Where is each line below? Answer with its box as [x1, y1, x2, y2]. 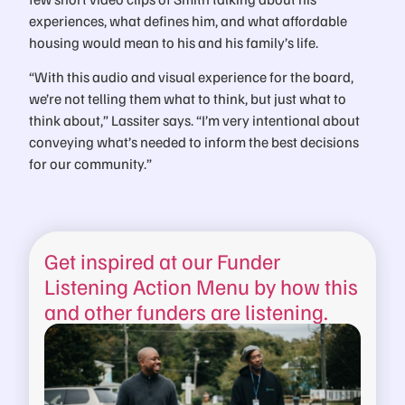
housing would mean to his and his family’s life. [29, 33, 318, 52]
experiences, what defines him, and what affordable [29, 11, 347, 31]
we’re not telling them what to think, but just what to [29, 89, 346, 108]
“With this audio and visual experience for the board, [29, 67, 353, 87]
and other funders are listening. [44, 297, 329, 325]
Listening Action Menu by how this [44, 271, 359, 299]
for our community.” [29, 154, 152, 174]
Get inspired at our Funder [44, 246, 281, 274]
